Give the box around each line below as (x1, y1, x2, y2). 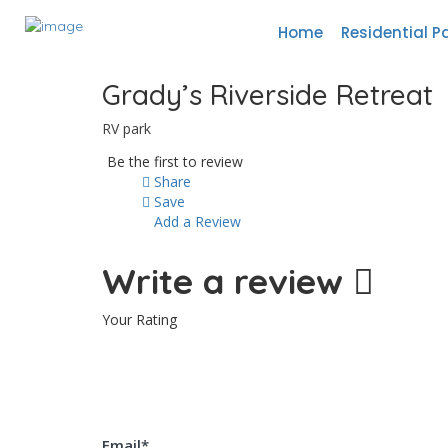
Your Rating (102, 310, 177, 329)
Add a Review (150, 212, 241, 231)
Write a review (102, 259, 353, 303)
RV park (102, 119, 151, 138)
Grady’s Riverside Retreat (102, 77, 433, 112)
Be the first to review (107, 152, 243, 171)
